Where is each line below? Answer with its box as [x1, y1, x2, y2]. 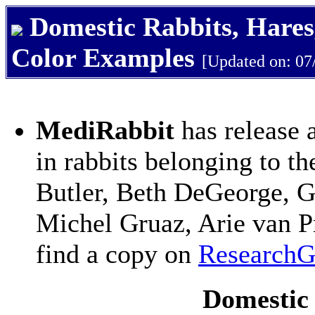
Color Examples [11, 43, 195, 72]
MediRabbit [36, 115, 174, 145]
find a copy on [36, 239, 198, 269]
